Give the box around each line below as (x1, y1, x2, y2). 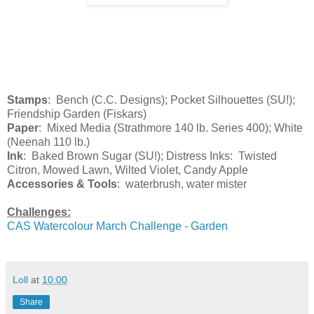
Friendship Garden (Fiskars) (7, 107, 146, 120)
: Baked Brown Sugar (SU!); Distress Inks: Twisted (23, 149, 277, 162)
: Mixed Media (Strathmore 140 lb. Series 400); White (39, 121, 303, 134)
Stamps (7, 93, 48, 106)
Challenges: (7, 205, 71, 218)
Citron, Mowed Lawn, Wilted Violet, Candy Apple (7, 163, 248, 176)
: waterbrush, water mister (117, 177, 247, 190)
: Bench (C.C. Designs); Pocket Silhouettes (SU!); (48, 93, 295, 106)
